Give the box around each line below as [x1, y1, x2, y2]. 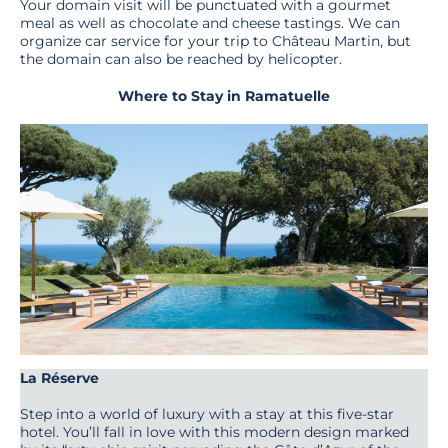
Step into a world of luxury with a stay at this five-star [20, 404, 394, 423]
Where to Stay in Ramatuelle [118, 86, 330, 105]
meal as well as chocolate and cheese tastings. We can [20, 14, 400, 33]
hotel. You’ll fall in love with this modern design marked [20, 422, 409, 441]
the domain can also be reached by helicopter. [20, 50, 346, 69]
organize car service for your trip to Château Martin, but [20, 32, 411, 51]
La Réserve [20, 368, 99, 387]
